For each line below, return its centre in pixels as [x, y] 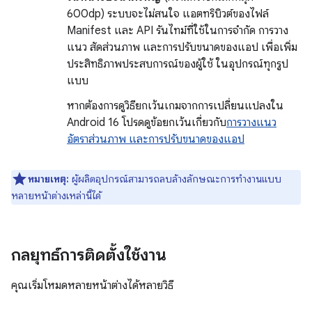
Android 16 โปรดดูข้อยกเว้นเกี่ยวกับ [147, 122]
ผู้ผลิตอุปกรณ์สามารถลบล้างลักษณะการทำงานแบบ [175, 179]
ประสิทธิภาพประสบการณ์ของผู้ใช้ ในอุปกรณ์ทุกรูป [178, 64]
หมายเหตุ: [48, 179]
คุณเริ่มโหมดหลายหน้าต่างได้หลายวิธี [92, 285]
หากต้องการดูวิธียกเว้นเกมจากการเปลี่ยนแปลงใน [175, 106]
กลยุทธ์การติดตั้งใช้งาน [89, 255]
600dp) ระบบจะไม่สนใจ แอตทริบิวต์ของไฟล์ [168, 14]
